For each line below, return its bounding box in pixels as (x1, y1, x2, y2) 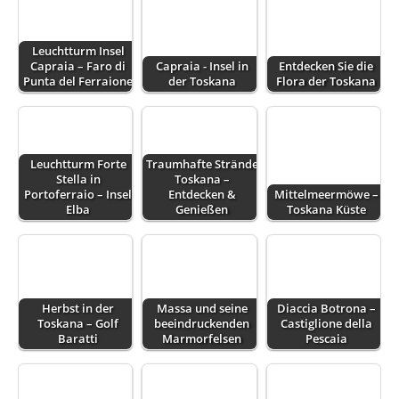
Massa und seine (156, 300, 248, 316)
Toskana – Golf (37, 315, 119, 331)
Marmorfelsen (162, 330, 242, 346)
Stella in (55, 172, 101, 188)
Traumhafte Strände (145, 157, 258, 173)
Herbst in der (42, 300, 115, 316)
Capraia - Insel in (155, 58, 248, 74)
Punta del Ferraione (23, 73, 134, 89)
